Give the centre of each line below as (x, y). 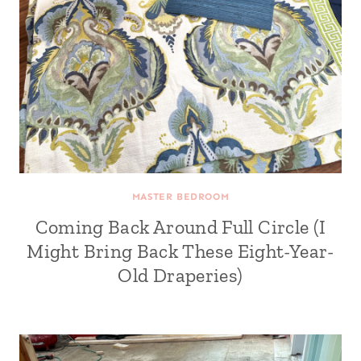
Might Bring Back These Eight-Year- (180, 251)
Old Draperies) (180, 275)
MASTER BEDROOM (180, 197)
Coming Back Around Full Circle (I (180, 227)
